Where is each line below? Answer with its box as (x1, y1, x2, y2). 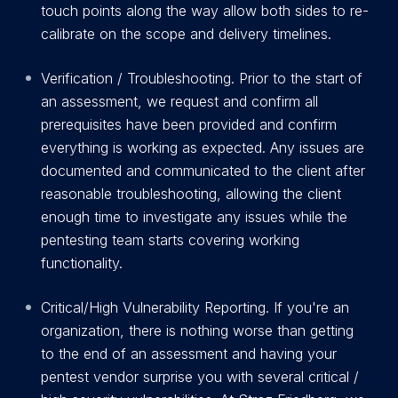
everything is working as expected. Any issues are (41, 139, 364, 156)
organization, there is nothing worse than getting (41, 322, 354, 339)
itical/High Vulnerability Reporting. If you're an (55, 298, 349, 316)
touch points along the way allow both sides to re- (41, 2, 369, 20)
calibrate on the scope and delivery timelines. (41, 25, 331, 43)
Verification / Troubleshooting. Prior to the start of (41, 69, 362, 87)
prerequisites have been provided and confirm (41, 115, 337, 133)
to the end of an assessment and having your (41, 345, 337, 362)
